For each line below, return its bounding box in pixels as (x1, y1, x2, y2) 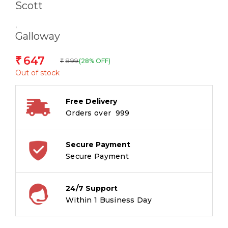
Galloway (15, 30, 60, 42)
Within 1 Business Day (66, 195, 152, 205)
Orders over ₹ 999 (66, 108, 130, 118)
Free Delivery (66, 96, 117, 106)
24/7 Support (66, 183, 118, 193)
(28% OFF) (78, 56, 110, 65)
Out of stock (15, 68, 60, 77)
